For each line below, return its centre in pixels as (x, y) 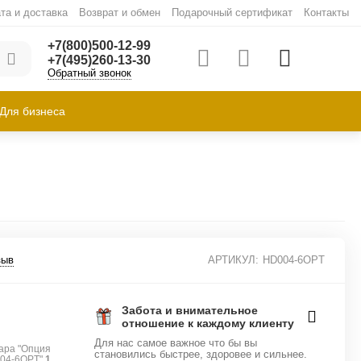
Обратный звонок (89, 73)
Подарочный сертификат (232, 12)
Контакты (326, 12)
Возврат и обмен (119, 12)
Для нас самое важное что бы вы (176, 343)
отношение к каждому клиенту (208, 323)
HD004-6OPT (293, 260)
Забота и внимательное (190, 310)
